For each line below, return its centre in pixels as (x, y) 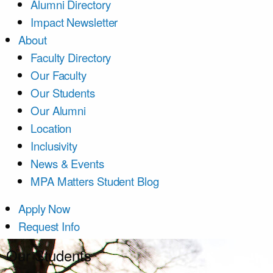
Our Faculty (58, 75)
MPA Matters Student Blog (95, 181)
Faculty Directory (71, 57)
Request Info (49, 226)
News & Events (67, 163)
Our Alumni (58, 110)
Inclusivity (54, 146)
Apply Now (44, 208)
